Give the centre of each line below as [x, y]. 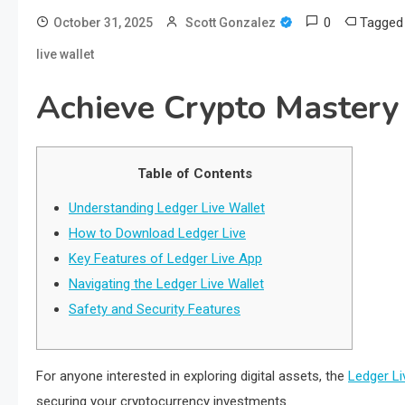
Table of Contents [194, 174]
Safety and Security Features [155, 309]
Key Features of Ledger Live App [165, 259]
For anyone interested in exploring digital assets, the [192, 376]
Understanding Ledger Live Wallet [167, 208]
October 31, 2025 [103, 23]
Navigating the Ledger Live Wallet [166, 284]
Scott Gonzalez [231, 23]
